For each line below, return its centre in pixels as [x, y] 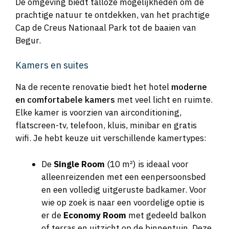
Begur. [28, 40]
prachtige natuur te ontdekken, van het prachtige [112, 15]
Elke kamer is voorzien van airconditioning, [98, 113]
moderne [189, 87]
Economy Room [95, 215]
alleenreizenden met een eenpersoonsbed [124, 177]
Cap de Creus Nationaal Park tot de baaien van [106, 27]
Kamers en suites [52, 65]
